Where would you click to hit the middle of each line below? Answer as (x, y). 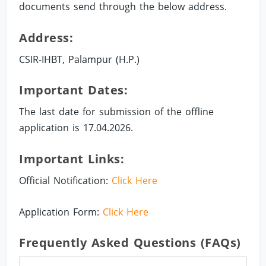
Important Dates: (74, 90)
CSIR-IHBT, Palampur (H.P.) (80, 59)
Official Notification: (66, 180)
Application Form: (61, 212)
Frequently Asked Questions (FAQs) (130, 243)
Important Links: (72, 159)
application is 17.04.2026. (76, 128)
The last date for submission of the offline (117, 112)
